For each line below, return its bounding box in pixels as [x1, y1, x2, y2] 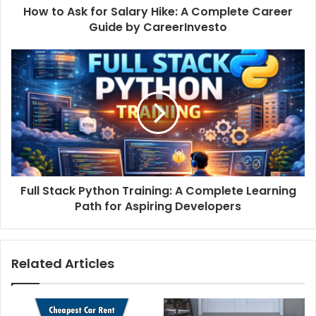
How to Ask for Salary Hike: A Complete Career [23, 3, 293, 20]
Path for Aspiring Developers [75, 197, 241, 214]
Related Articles [11, 254, 114, 272]
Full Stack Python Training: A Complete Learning [20, 182, 296, 199]
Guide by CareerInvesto [89, 18, 227, 35]
